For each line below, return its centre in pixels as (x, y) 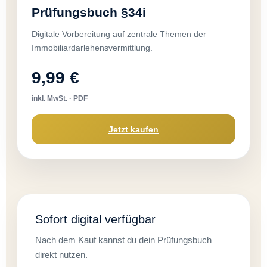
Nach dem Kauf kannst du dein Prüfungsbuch (123, 240)
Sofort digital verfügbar (95, 220)
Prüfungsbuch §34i (89, 13)
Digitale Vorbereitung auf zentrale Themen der (119, 34)
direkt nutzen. (61, 255)
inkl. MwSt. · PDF (60, 99)
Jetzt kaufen (133, 129)
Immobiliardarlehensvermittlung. (92, 48)
